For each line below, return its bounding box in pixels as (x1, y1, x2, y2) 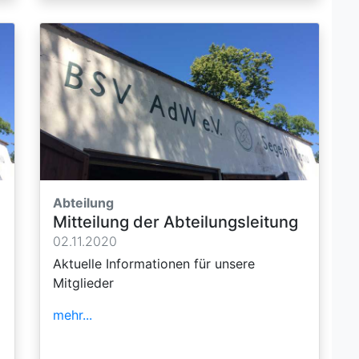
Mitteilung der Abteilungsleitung (53, 212, 298, 232)
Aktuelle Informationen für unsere (53, 255, 255, 272)
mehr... (53, 306, 92, 323)
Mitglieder (53, 274, 114, 291)
